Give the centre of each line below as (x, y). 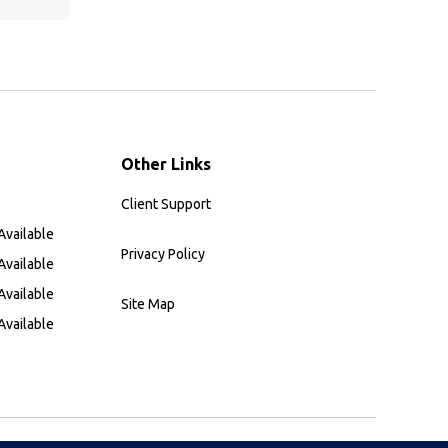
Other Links (166, 163)
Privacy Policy (163, 253)
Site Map (148, 303)
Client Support (166, 203)
